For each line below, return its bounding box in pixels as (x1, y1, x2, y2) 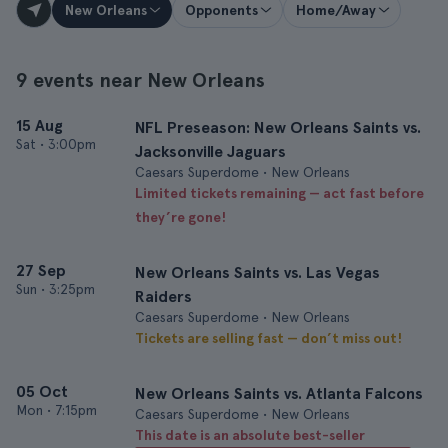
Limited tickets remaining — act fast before (135, 185, 424, 201)
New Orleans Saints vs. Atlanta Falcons (135, 384, 423, 403)
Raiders (135, 287, 192, 306)
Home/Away (296, 2, 376, 18)
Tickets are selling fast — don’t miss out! (135, 330, 402, 346)
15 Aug (16, 116, 63, 135)
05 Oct (16, 382, 68, 401)
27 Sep (16, 261, 66, 280)
